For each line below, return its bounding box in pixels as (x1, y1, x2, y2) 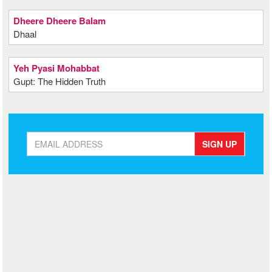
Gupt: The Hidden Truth (13, 75, 106, 87)
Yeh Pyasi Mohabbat (13, 61, 100, 75)
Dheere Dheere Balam (13, 14, 106, 27)
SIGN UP (202, 138, 237, 150)
